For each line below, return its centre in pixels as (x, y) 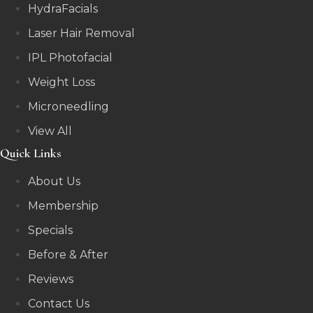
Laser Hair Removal (81, 33)
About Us (54, 181)
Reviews (51, 279)
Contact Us (59, 303)
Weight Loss (61, 82)
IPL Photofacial (70, 57)
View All (50, 131)
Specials (50, 230)
